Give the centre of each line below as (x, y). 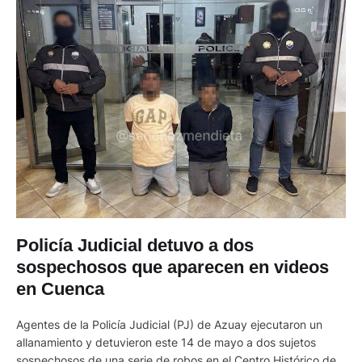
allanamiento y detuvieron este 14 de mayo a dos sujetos (166, 342)
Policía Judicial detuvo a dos (135, 245)
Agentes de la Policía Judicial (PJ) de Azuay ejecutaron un (169, 324)
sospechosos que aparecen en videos (173, 267)
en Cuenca (60, 288)
